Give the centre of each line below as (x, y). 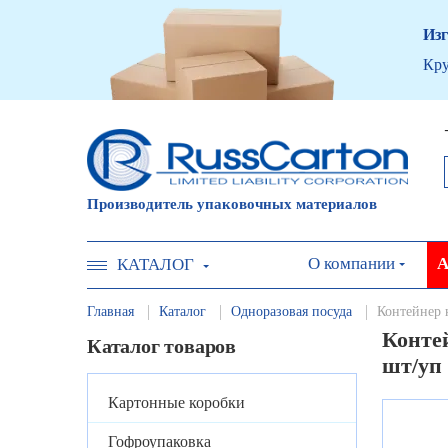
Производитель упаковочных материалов (232, 203)
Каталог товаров (161, 346)
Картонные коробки (176, 403)
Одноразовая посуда (291, 311)
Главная (110, 311)
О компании (351, 263)
